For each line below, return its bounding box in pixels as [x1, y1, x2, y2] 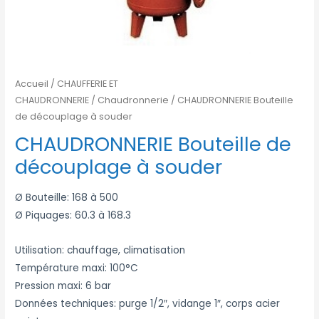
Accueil [15, 77, 49, 90]
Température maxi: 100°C [15, 261, 139, 275]
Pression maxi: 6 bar [15, 278, 112, 293]
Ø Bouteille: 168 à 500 [15, 190, 119, 204]
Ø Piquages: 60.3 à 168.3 [15, 208, 132, 222]
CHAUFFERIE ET [57, 77, 119, 90]
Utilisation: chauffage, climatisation [15, 243, 186, 257]
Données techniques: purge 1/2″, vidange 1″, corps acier [15, 296, 281, 310]
